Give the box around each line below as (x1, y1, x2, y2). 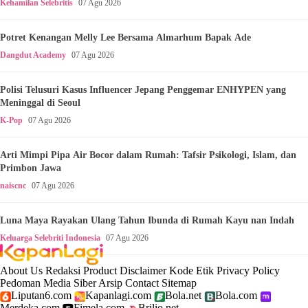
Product (83, 264, 117, 276)
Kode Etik (169, 264, 214, 276)
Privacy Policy (217, 264, 280, 276)
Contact (125, 276, 159, 289)
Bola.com (215, 289, 257, 301)
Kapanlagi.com (85, 289, 151, 301)
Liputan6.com (11, 289, 71, 301)
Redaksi (45, 264, 80, 276)
